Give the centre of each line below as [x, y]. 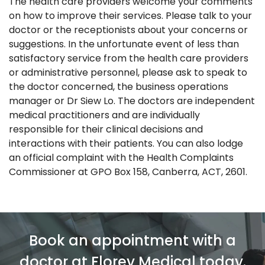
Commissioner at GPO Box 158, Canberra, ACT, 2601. [128, 172]
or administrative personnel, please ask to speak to [128, 72]
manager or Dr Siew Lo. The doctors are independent [132, 101]
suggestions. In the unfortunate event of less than [124, 44]
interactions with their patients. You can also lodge [126, 143]
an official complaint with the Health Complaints [121, 157]
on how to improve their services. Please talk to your [130, 15]
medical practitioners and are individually [104, 115]
